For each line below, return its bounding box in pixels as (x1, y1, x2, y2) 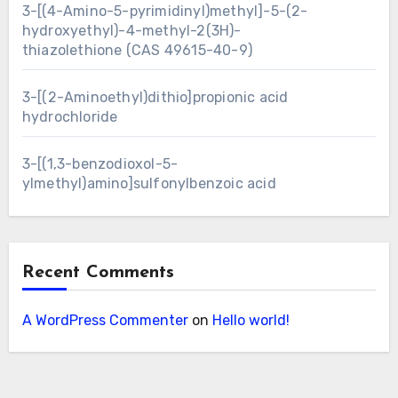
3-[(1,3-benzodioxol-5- (21, 155, 179, 172)
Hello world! (211, 311, 290, 329)
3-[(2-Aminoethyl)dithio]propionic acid (21, 88, 289, 106)
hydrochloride (21, 107, 118, 125)
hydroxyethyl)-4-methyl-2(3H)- (21, 21, 242, 39)
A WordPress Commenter (21, 311, 188, 329)
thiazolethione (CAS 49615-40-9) (21, 41, 252, 59)
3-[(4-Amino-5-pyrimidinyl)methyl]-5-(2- (21, 2, 308, 20)
